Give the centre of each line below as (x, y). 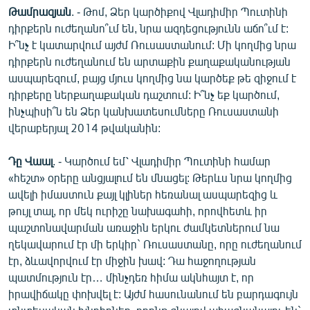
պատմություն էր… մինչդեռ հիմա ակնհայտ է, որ (131, 277)
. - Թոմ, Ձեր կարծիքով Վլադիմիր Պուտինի (180, 11)
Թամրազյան (40, 11)
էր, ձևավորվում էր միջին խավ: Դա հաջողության (132, 260)
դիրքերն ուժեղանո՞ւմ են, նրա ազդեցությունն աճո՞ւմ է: (148, 28)
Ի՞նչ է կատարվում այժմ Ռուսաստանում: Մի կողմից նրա (152, 44)
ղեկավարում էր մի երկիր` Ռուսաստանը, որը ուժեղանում (155, 244)
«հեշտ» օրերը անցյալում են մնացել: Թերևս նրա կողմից (150, 177)
